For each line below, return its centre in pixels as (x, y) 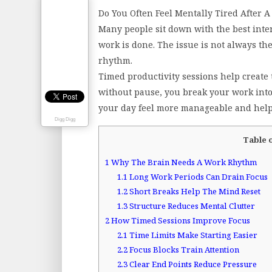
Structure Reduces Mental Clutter (191, 206)
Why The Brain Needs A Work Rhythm (183, 162)
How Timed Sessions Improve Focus (180, 221)
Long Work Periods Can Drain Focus (197, 177)
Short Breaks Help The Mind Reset (194, 192)
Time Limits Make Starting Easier (192, 235)
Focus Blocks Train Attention (183, 250)
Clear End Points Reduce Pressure (192, 264)
